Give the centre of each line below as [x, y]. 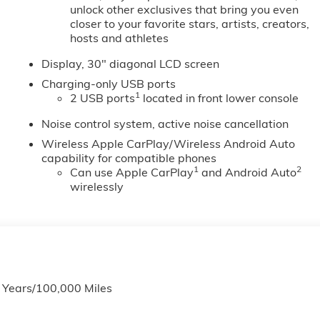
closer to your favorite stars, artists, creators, [190, 24]
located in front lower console [220, 98]
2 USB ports [103, 98]
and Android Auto [248, 172]
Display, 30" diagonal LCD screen [131, 64]
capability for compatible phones [129, 158]
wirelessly [97, 187]
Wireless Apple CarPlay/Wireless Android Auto [169, 144]
